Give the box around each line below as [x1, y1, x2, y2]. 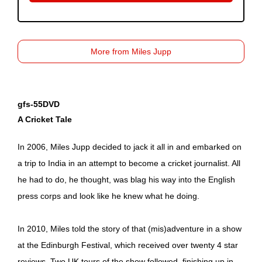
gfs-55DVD [18, 99, 60, 109]
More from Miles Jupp [91, 46, 171, 56]
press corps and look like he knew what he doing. [18, 191, 199, 201]
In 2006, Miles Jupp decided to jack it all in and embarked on [18, 142, 242, 151]
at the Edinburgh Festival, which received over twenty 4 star [18, 240, 238, 250]
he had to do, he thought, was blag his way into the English [18, 174, 235, 184]
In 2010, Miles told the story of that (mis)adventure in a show [18, 223, 242, 233]
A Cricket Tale [18, 114, 72, 124]
